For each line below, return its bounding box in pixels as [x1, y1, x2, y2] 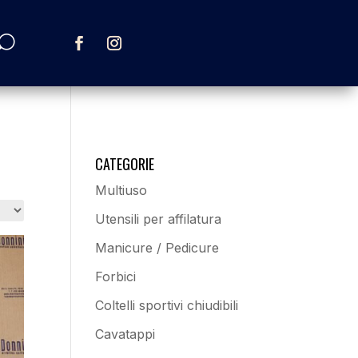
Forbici [95, 268, 137, 284]
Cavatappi [95, 326, 156, 342]
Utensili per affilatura [95, 211, 222, 227]
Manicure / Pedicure [95, 240, 220, 256]
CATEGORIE [95, 153, 155, 174]
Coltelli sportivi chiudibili [95, 297, 239, 313]
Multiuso [95, 182, 148, 198]
